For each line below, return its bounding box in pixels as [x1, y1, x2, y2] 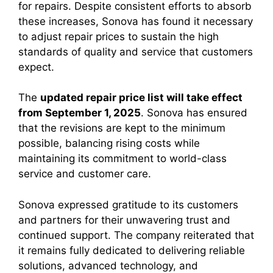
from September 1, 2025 [18, 107, 141, 119]
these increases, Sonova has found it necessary [18, 15, 253, 27]
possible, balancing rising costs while [18, 137, 200, 149]
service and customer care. [18, 168, 151, 180]
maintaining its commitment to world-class [18, 152, 227, 165]
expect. [18, 60, 54, 73]
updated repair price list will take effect [40, 91, 243, 104]
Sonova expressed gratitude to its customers [18, 198, 238, 211]
